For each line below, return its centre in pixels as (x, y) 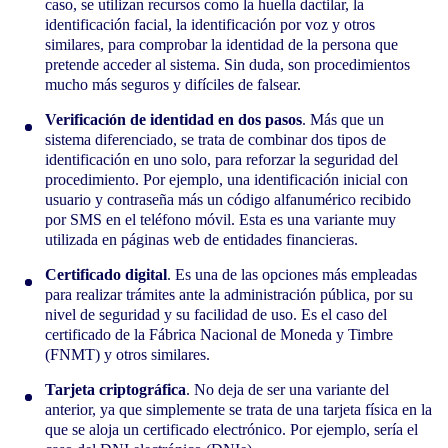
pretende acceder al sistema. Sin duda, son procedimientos (227, 64)
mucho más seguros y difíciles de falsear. (173, 84)
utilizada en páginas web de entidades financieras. (201, 239)
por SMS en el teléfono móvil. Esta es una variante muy (220, 219)
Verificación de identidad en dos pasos (173, 119)
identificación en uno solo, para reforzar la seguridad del (221, 159)
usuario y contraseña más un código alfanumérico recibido (228, 199)
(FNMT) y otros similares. (127, 354)
